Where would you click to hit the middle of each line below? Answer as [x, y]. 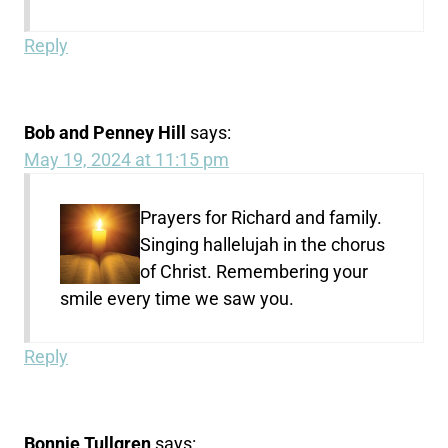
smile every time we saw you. [177, 299]
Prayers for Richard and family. [261, 218]
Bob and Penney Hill [105, 133]
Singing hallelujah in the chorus [263, 245]
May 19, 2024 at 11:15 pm [127, 160]
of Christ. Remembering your [254, 272]
